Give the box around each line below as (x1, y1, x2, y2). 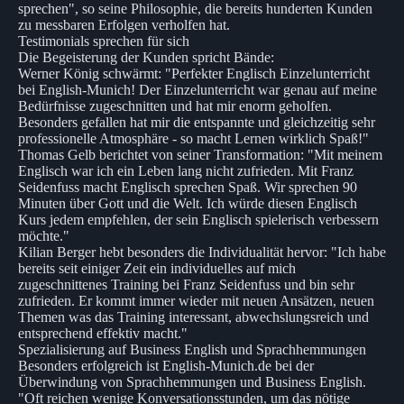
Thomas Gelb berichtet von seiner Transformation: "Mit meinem (18, 146, 382, 162)
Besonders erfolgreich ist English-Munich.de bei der (18, 357, 314, 373)
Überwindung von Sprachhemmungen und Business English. (18, 373, 366, 390)
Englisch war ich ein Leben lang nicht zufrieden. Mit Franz (18, 162, 353, 179)
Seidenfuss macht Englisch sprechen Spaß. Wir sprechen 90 (18, 179, 357, 195)
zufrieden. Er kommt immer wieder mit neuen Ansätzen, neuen (18, 292, 374, 308)
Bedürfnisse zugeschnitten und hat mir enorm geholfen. (18, 97, 332, 114)
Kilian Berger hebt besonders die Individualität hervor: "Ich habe (18, 243, 386, 260)
